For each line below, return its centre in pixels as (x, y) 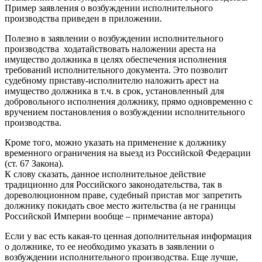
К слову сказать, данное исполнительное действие (105, 174)
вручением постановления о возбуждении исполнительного (125, 112)
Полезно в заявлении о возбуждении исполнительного (114, 38)
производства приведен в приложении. (83, 18)
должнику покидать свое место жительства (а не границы (120, 205)
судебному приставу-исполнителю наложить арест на (112, 80)
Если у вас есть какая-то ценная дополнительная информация (128, 236)
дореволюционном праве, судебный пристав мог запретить (123, 195)
